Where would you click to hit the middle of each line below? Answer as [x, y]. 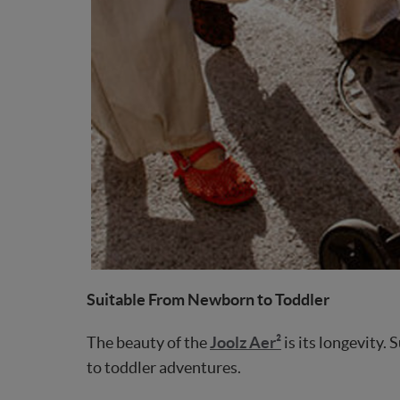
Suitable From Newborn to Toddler [208, 300]
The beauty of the [148, 343]
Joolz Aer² [246, 343]
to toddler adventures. [164, 368]
